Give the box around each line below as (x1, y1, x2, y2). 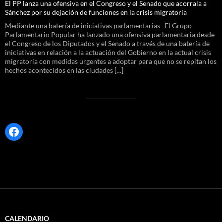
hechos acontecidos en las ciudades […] (5, 65, 123, 74)
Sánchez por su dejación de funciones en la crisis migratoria (5, 7, 188, 16)
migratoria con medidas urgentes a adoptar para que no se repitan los (5, 56, 217, 65)
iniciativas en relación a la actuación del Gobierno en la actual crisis (5, 48, 211, 56)
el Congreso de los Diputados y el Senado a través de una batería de (5, 39, 210, 48)
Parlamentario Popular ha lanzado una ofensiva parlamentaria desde (5, 30, 215, 39)
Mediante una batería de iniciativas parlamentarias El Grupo (5, 21, 192, 30)
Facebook (7, 123, 58, 138)
